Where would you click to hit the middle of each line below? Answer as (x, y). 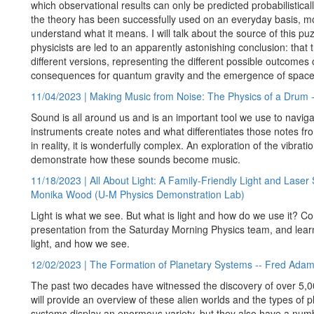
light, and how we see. (80, 243)
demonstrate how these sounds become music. (136, 159)
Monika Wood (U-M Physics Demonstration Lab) (138, 194)
